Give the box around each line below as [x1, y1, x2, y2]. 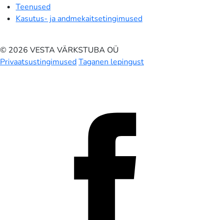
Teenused [16, 1, 51, 12]
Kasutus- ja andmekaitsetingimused [16, 13, 142, 24]
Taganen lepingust [79, 56, 144, 67]
